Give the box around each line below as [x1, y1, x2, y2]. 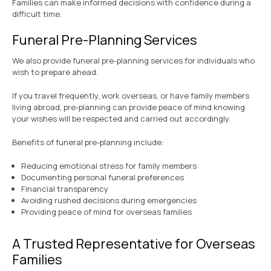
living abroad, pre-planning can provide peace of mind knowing [12, 102, 245, 113]
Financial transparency [21, 183, 108, 195]
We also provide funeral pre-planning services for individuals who [12, 55, 255, 67]
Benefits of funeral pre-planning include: [12, 137, 164, 148]
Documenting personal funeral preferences [21, 172, 184, 183]
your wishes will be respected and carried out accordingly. [12, 113, 230, 125]
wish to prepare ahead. [12, 67, 98, 78]
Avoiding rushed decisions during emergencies [21, 195, 197, 206]
